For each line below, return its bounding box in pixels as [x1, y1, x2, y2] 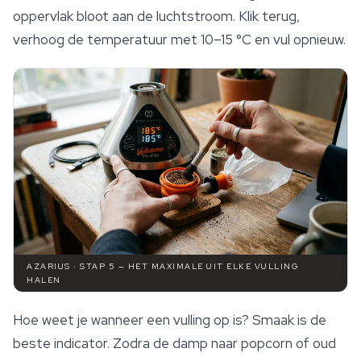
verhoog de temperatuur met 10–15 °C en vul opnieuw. [13, 31, 346, 49]
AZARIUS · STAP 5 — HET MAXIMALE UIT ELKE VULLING [27, 261, 299, 272]
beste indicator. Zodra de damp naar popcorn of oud [13, 334, 336, 353]
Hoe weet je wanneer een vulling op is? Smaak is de [13, 311, 326, 330]
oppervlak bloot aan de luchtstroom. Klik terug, [13, 7, 300, 26]
